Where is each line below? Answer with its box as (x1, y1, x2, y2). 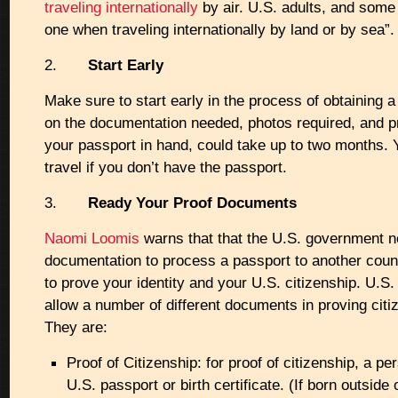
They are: (44, 318, 107, 336)
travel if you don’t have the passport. (44, 158, 287, 176)
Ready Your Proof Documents (88, 194, 297, 211)
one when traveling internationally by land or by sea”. (44, 20, 394, 38)
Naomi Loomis (44, 229, 139, 247)
